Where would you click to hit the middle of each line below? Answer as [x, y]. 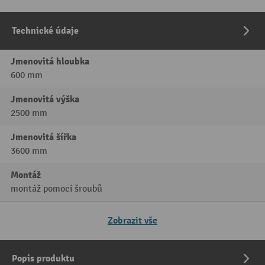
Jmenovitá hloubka [50, 62]
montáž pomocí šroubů [56, 189]
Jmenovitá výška [45, 100]
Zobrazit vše [132, 221]
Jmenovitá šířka [43, 138]
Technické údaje [45, 31]
